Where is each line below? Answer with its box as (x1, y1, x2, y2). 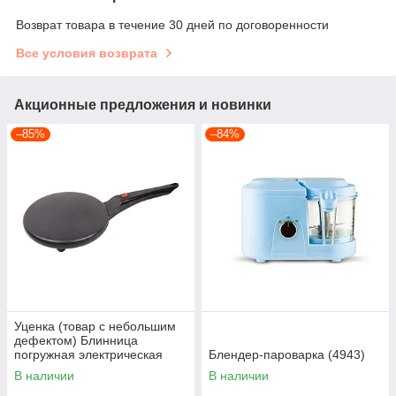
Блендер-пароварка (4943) (209, 347, 365, 362)
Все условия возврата (16, 46, 157, 61)
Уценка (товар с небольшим (14, 319, 176, 334)
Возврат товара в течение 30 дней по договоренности (16, 18, 329, 33)
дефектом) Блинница (14, 333, 138, 348)
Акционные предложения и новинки (14, 97, 271, 113)
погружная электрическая (14, 347, 163, 362)
